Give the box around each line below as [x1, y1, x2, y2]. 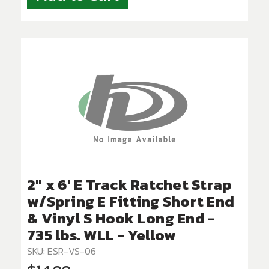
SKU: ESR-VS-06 [27, 244, 96, 259]
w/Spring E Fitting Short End [27, 190, 234, 213]
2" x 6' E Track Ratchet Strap [27, 173, 232, 196]
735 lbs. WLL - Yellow [27, 223, 177, 247]
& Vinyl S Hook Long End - [27, 207, 216, 230]
